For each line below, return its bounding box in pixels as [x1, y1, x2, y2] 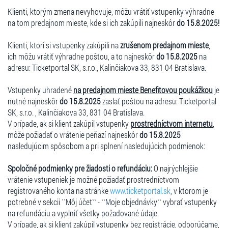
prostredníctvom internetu [130, 118, 213, 129]
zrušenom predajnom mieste [120, 39, 209, 50]
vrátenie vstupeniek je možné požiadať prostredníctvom [8, 174, 179, 185]
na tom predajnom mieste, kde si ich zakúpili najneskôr [8, 17, 177, 28]
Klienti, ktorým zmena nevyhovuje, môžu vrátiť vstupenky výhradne [8, 6, 214, 17]
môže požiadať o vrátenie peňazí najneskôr [8, 129, 139, 140]
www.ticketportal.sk [110, 185, 170, 196]
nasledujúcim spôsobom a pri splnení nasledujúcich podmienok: [8, 140, 205, 151]
